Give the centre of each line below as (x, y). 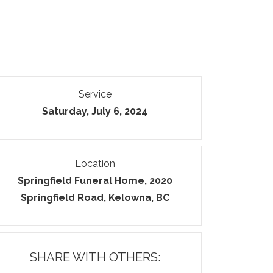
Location (95, 164)
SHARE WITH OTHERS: (95, 257)
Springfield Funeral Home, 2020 (95, 181)
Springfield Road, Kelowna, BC (95, 198)
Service (95, 94)
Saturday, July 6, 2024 (95, 111)
